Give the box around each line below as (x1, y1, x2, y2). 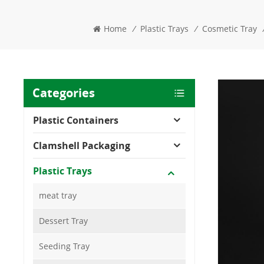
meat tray (39, 189, 77, 201)
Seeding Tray (39, 240, 90, 252)
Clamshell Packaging (33, 138, 131, 152)
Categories (32, 84, 95, 101)
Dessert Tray (39, 214, 88, 226)
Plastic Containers (33, 113, 119, 127)
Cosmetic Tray (202, 22, 257, 34)
